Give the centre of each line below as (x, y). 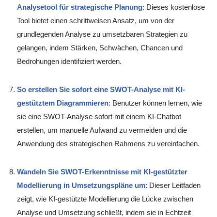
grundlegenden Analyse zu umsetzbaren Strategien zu (102, 34)
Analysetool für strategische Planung (80, 7)
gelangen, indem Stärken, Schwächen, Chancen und (100, 48)
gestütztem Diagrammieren (63, 103)
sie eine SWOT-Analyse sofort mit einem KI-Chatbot (99, 117)
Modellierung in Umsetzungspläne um (81, 186)
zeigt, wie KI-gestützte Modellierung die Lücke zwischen (105, 199)
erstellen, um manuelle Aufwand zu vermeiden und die (102, 130)
